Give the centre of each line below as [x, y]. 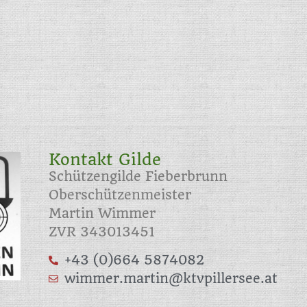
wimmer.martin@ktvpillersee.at [171, 279]
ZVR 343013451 [102, 232]
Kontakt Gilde [105, 159]
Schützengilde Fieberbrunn [138, 176]
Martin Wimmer [102, 213]
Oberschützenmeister [120, 195]
